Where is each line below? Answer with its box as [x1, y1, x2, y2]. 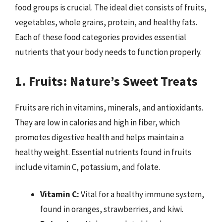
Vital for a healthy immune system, [79, 189, 204, 200]
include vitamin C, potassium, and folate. [15, 161, 160, 172]
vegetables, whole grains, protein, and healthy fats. [15, 17, 197, 28]
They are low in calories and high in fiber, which [15, 116, 180, 128]
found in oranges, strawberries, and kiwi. [40, 204, 183, 215]
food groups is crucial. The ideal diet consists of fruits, [15, 2, 207, 13]
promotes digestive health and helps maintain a [15, 131, 184, 143]
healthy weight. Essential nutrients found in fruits [15, 146, 191, 158]
